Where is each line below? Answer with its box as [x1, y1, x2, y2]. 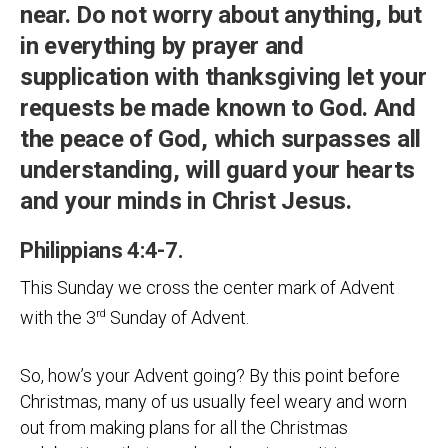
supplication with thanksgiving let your [20, 63, 427, 91]
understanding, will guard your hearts [20, 156, 415, 184]
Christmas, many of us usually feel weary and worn [20, 391, 407, 412]
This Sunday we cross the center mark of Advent [20, 277, 395, 298]
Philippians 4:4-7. [20, 238, 184, 263]
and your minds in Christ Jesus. [20, 187, 358, 215]
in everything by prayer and [20, 32, 304, 60]
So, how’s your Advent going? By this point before [20, 365, 400, 386]
